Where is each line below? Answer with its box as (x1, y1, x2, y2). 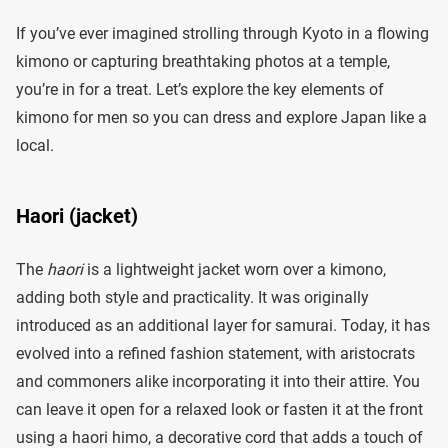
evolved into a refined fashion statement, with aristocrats (16, 344, 415, 364)
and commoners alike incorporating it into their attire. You (16, 372, 420, 392)
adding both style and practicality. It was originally (16, 288, 369, 308)
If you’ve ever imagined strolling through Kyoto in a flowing (16, 24, 429, 44)
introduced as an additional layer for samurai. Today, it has (16, 316, 430, 336)
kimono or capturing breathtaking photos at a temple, (16, 52, 390, 72)
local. (16, 136, 54, 156)
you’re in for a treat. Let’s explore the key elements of (16, 80, 384, 100)
